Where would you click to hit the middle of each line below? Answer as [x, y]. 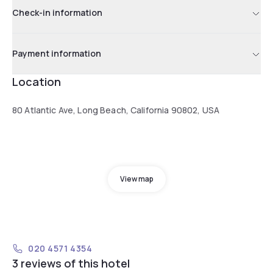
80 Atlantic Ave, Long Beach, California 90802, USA [116, 110]
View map [136, 179]
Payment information [57, 53]
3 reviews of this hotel [71, 263]
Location [37, 81]
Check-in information [57, 12]
